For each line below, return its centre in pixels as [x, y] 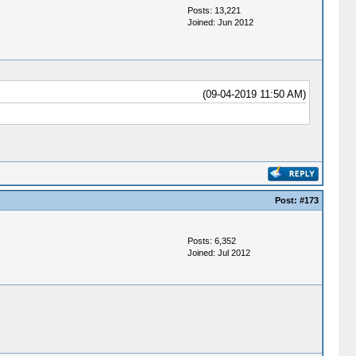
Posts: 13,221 [214, 10]
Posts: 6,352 [211, 241]
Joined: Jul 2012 [219, 253]
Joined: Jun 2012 [220, 22]
